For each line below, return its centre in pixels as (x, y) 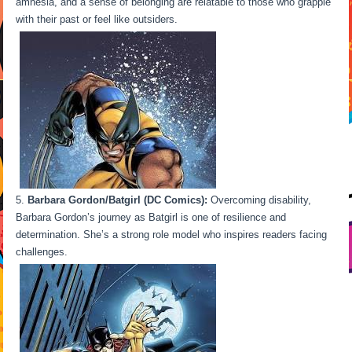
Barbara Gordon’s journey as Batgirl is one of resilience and (151, 217)
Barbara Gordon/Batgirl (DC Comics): (118, 200)
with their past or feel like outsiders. (102, 19)
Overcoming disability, (260, 200)
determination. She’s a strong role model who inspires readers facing (172, 234)
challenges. (166, 251)
